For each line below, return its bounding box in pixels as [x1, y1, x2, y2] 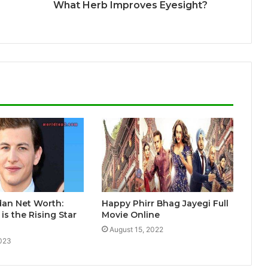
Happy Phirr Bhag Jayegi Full [101, 198, 229, 209]
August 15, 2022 [109, 225, 163, 234]
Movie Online [101, 209, 160, 221]
